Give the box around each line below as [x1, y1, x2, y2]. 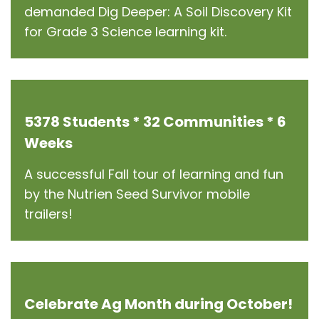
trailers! [24, 205, 73, 223]
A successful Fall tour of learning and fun [24, 165, 283, 183]
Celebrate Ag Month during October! [24, 294, 293, 314]
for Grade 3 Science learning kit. [24, 23, 226, 41]
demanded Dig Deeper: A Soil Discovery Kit [24, 3, 292, 21]
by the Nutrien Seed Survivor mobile [24, 185, 250, 203]
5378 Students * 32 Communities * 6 [24, 112, 286, 132]
